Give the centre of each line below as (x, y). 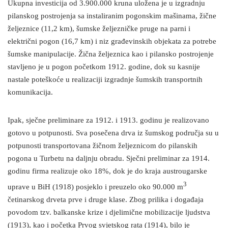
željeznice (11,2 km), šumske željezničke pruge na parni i (99, 29)
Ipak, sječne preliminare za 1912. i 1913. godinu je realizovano (108, 121)
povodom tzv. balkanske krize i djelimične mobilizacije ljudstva (109, 213)
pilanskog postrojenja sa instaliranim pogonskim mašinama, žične (112, 16)
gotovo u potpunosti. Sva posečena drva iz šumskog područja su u (113, 133)
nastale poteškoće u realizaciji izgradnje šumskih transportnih (105, 80)
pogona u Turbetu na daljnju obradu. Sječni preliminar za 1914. (109, 159)
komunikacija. (30, 93)
